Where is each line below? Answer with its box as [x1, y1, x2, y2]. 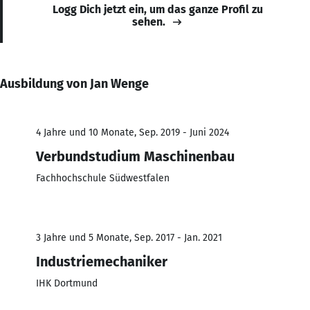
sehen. [132, 15, 165, 28]
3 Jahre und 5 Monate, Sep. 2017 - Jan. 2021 [36, 231, 222, 244]
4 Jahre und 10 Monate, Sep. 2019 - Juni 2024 [36, 126, 229, 138]
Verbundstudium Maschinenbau [36, 147, 235, 165]
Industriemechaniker [36, 253, 167, 270]
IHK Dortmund [36, 277, 98, 289]
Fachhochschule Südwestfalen [36, 172, 170, 184]
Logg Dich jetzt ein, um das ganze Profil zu [53, 2, 263, 16]
